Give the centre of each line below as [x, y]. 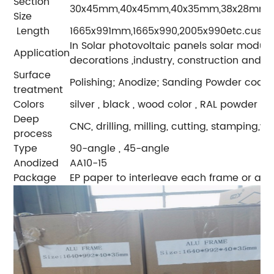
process [33, 134]
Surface [32, 76]
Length [32, 31]
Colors [29, 105]
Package [35, 178]
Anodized [36, 164]
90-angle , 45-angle [120, 149]
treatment [39, 90]
